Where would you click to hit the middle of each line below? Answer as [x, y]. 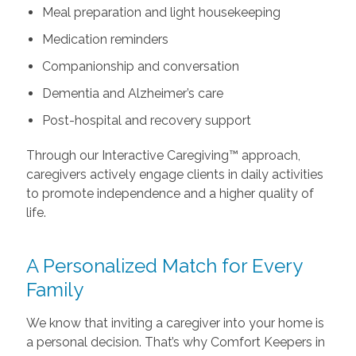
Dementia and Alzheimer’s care [132, 93]
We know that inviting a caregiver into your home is [175, 323]
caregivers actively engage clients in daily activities [174, 174]
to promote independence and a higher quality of [170, 193]
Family [54, 289]
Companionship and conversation [140, 66]
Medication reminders [105, 39]
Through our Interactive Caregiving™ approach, [163, 155]
